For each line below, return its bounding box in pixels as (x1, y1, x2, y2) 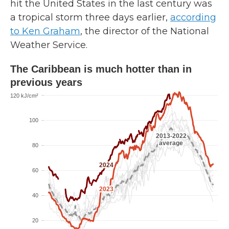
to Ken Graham (10, 26, 80, 37)
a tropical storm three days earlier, (10, 12, 170, 23)
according (170, 12, 216, 23)
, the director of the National (80, 26, 209, 37)
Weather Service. (10, 39, 87, 51)
